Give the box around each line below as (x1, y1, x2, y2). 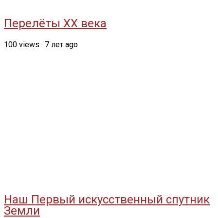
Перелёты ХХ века (4, 17, 107, 31)
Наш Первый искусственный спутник (4, 193, 210, 207)
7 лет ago (45, 40, 78, 50)
